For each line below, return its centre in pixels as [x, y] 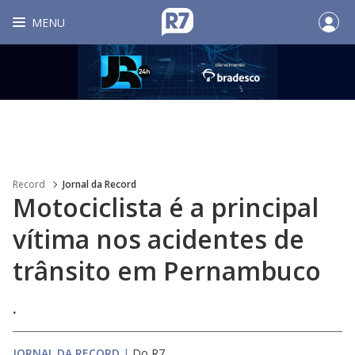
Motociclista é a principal [166, 207]
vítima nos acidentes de [158, 239]
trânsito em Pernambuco [167, 271]
